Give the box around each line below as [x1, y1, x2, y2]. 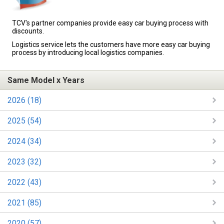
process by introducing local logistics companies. [12, 48, 164, 56]
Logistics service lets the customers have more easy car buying [12, 40, 210, 48]
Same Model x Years [7, 75, 84, 85]
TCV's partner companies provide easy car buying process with [12, 18, 208, 27]
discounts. [12, 26, 44, 35]
